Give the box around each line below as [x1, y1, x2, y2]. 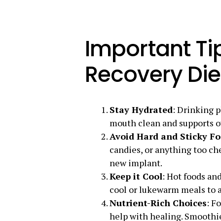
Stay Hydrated [110, 104, 173, 115]
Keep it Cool [110, 170, 162, 182]
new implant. [110, 157, 162, 169]
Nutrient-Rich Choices [110, 197, 207, 209]
